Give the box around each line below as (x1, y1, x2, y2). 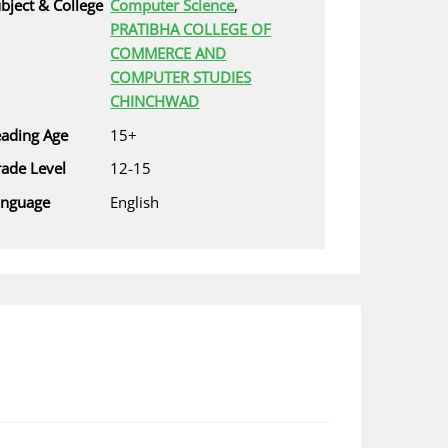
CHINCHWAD (110, 91, 200, 112)
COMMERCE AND (110, 43, 227, 64)
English (110, 191, 160, 212)
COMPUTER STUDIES (110, 67, 252, 88)
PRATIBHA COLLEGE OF (110, 19, 272, 40)
